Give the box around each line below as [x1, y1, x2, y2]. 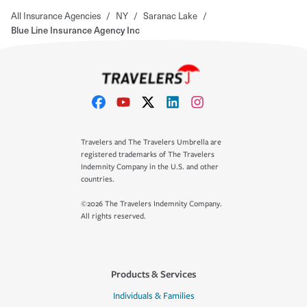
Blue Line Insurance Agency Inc [11, 23, 140, 36]
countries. [81, 175, 114, 184]
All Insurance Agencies [11, 8, 101, 22]
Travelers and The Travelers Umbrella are [81, 138, 221, 147]
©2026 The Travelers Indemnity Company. [81, 199, 222, 208]
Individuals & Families [112, 291, 195, 302]
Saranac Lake [143, 8, 197, 22]
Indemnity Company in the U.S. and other [81, 162, 219, 171]
